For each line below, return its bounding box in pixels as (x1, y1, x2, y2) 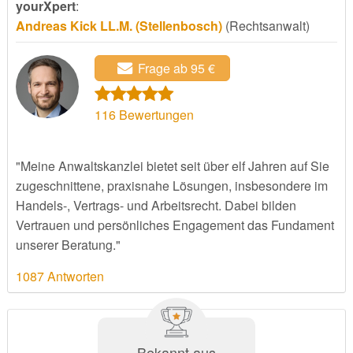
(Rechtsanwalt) (221, 17, 310, 35)
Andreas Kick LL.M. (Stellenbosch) (15, 17, 222, 35)
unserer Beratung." (15, 236, 121, 255)
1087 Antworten (15, 267, 104, 286)
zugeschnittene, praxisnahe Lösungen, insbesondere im (15, 176, 328, 195)
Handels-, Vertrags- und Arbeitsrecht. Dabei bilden (15, 196, 296, 215)
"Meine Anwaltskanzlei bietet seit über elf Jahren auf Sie (15, 157, 329, 176)
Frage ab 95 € (137, 59, 215, 78)
